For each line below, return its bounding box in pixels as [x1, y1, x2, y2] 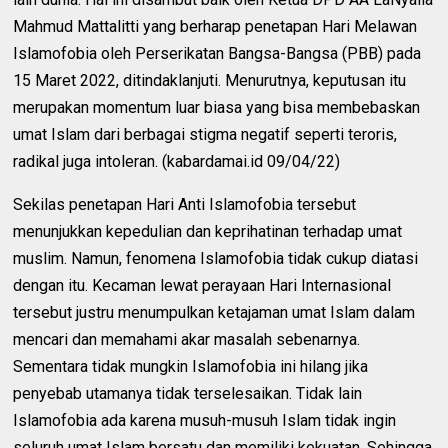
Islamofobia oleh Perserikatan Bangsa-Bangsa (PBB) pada [13, 43, 422, 63]
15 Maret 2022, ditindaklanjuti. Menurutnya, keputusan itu [13, 70, 407, 90]
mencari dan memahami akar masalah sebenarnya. [13, 329, 361, 349]
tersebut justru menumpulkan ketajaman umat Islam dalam [13, 302, 416, 322]
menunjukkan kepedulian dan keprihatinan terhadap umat [13, 221, 403, 241]
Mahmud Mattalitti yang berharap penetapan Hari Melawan [13, 16, 418, 36]
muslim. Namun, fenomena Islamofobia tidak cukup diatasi [13, 248, 419, 268]
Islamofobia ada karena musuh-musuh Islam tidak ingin [13, 410, 397, 430]
